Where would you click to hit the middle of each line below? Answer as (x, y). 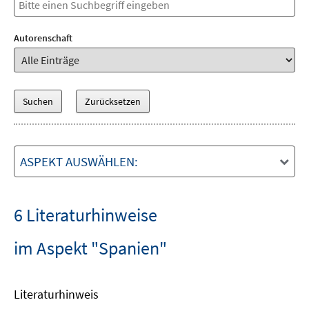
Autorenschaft (43, 38)
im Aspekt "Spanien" (90, 248)
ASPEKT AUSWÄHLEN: (79, 161)
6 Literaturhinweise (86, 215)
